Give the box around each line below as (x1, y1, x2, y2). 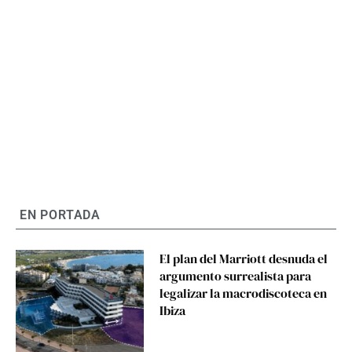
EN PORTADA (20, 207, 101, 222)
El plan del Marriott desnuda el (159, 250, 328, 267)
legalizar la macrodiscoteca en (159, 284, 328, 302)
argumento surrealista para (159, 267, 312, 284)
